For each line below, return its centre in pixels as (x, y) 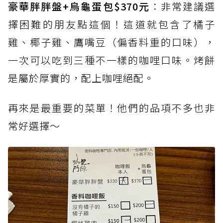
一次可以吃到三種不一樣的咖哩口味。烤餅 (111, 60)
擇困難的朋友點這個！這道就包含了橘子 (111, 24)
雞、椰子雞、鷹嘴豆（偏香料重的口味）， (111, 42)
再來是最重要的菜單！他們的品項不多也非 (111, 108)
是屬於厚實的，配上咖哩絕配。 (81, 78)
